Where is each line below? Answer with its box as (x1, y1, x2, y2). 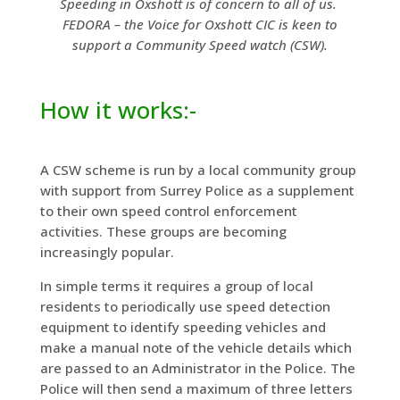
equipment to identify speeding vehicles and (39, 317, 326, 336)
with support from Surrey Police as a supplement (39, 180, 354, 199)
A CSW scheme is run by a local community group (39, 160, 356, 179)
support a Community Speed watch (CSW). (71, 35, 328, 54)
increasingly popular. (39, 242, 174, 261)
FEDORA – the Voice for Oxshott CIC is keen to (62, 14, 337, 33)
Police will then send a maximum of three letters (39, 379, 353, 397)
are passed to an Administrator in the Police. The (39, 358, 355, 377)
